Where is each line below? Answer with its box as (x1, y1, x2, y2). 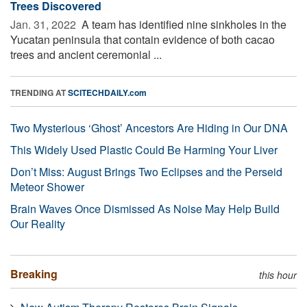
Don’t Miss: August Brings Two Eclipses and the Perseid (10, 163, 282, 180)
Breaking (10, 265, 58, 282)
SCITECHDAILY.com (68, 86, 147, 99)
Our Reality (10, 215, 65, 232)
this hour (259, 267, 297, 282)
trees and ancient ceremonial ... (10, 46, 162, 62)
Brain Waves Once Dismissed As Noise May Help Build (10, 200, 280, 217)
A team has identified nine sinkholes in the (79, 16, 286, 32)
